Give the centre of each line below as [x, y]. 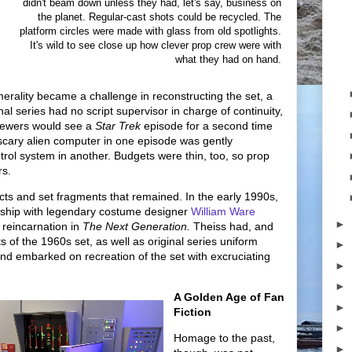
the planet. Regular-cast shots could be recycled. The [159, 17]
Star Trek [119, 126]
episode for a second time [208, 126]
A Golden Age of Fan [229, 297]
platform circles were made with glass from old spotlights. [150, 31]
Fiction [192, 312]
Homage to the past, [224, 338]
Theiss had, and [232, 226]
